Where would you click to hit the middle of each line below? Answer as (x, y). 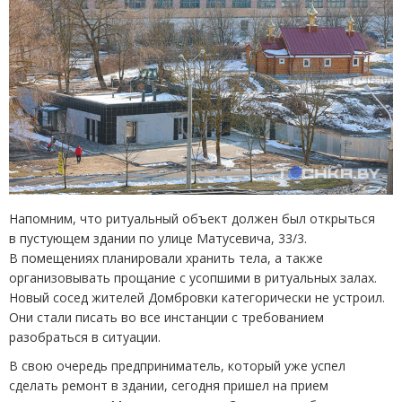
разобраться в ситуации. (85, 337)
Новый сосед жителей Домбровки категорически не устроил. (197, 298)
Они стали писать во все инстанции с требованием (166, 318)
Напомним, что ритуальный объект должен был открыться (192, 219)
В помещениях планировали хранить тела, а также (166, 258)
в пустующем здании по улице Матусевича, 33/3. (158, 239)
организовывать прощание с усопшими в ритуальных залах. (193, 278)
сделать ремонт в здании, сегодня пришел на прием (169, 386)
